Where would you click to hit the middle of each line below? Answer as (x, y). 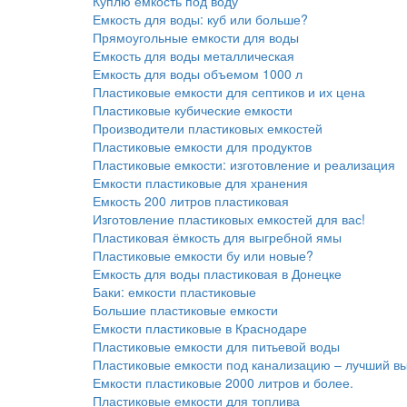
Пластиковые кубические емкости (193, 110)
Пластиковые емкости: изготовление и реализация (244, 164)
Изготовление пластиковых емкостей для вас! (229, 219)
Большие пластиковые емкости (185, 310)
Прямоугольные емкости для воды (196, 37)
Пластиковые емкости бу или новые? (203, 255)
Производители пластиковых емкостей (208, 128)
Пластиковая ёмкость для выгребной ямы (217, 237)
